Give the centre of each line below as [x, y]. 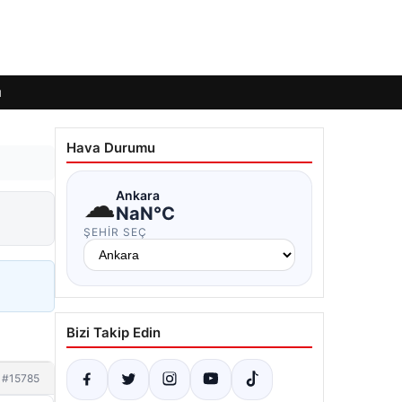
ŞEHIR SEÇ [115, 232]
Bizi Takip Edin [114, 332]
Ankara [138, 195]
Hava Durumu [111, 148]
